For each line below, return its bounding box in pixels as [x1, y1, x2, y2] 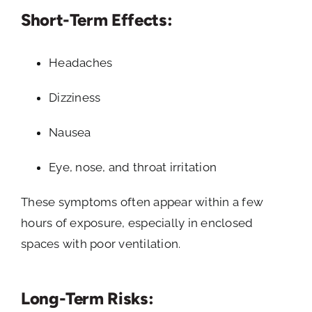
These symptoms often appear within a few [21, 195, 264, 210]
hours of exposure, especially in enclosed [21, 216, 253, 231]
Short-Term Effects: [21, 10, 173, 31]
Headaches [49, 56, 113, 70]
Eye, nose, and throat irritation [49, 160, 217, 175]
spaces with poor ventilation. [21, 237, 181, 251]
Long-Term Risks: [21, 288, 154, 309]
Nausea [49, 125, 91, 140]
